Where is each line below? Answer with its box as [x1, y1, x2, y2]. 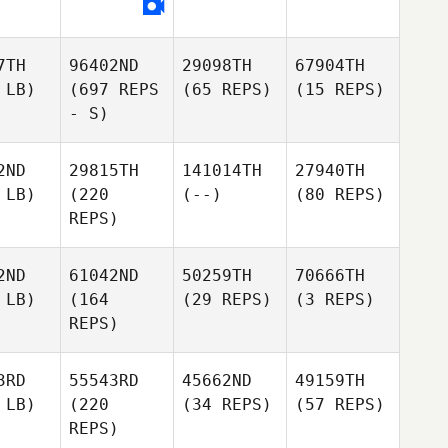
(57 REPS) [295, 395, 385, 414]
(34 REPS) [182, 395, 272, 414]
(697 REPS [69, 80, 159, 99]
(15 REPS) [295, 80, 385, 99]
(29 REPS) [182, 290, 272, 309]
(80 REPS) [295, 185, 385, 204]
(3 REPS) [295, 290, 375, 309]
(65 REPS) [182, 80, 272, 99]
